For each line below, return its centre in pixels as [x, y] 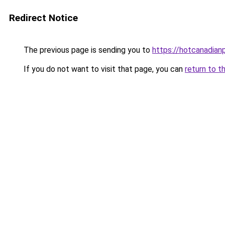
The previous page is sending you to [87, 50]
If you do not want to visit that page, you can [103, 69]
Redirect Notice [43, 18]
